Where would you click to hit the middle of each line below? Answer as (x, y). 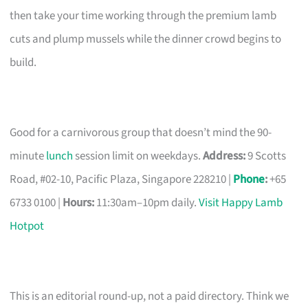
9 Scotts (266, 156)
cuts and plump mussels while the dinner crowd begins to (146, 39)
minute (28, 156)
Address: (224, 156)
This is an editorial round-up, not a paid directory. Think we (150, 296)
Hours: (79, 202)
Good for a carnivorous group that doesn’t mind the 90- (141, 132)
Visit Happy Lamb (241, 202)
